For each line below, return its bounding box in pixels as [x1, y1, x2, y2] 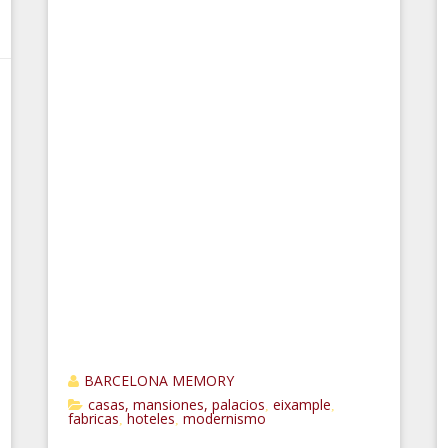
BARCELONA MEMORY [84, 371, 235, 390]
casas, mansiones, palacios [88, 395, 266, 414]
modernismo [183, 409, 267, 428]
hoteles [127, 409, 176, 428]
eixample [273, 395, 332, 414]
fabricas [68, 409, 120, 428]
